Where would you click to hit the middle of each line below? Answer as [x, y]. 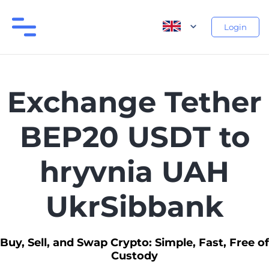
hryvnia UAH [134, 172]
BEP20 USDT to [134, 137]
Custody [134, 256]
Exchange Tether [134, 102]
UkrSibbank [134, 207]
